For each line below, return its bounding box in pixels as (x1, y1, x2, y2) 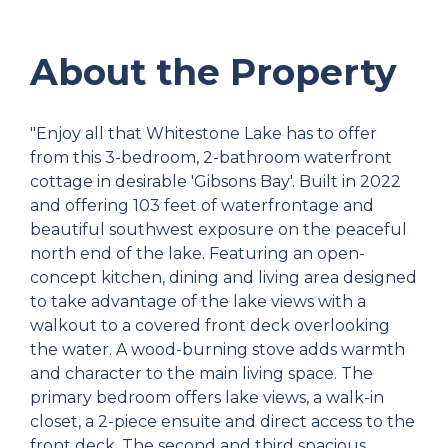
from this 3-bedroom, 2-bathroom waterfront (30, 148, 392, 168)
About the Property (30, 50, 397, 95)
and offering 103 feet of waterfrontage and (30, 196, 374, 216)
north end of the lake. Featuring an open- (30, 244, 365, 264)
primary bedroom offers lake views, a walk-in (30, 388, 384, 408)
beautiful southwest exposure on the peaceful (30, 220, 407, 240)
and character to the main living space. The (30, 364, 373, 384)
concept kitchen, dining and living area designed (30, 268, 417, 288)
